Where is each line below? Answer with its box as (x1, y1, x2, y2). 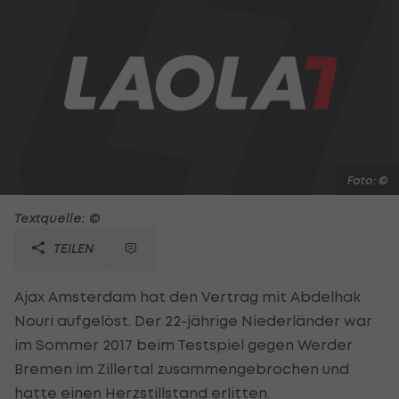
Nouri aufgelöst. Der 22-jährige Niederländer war (14, 311, 372, 330)
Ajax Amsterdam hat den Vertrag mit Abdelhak (14, 287, 361, 305)
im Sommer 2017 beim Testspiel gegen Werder (14, 335, 353, 354)
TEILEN (50, 240, 94, 256)
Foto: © (347, 173, 388, 187)
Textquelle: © (14, 209, 101, 225)
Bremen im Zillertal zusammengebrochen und (14, 359, 349, 378)
